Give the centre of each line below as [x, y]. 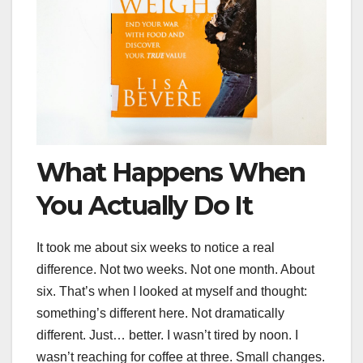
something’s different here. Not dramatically [160, 313]
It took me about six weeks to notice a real [156, 247]
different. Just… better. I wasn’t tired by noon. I [167, 335]
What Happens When [171, 173]
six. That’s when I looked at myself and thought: [172, 291]
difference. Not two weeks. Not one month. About [175, 269]
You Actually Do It [145, 206]
